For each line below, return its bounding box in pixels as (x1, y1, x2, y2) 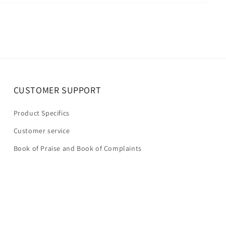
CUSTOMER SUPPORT (13, 84, 101, 96)
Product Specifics (13, 108, 70, 118)
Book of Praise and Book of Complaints (13, 144, 142, 153)
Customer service (13, 126, 70, 135)
